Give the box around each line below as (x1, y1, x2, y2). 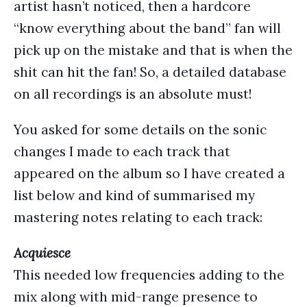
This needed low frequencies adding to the (14, 267, 284, 283)
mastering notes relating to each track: (14, 209, 262, 225)
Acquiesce (14, 245, 71, 261)
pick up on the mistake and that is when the (14, 42, 293, 58)
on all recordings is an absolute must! (14, 86, 251, 102)
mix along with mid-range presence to (14, 288, 258, 305)
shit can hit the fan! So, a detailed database (14, 64, 286, 80)
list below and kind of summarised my (14, 187, 255, 204)
